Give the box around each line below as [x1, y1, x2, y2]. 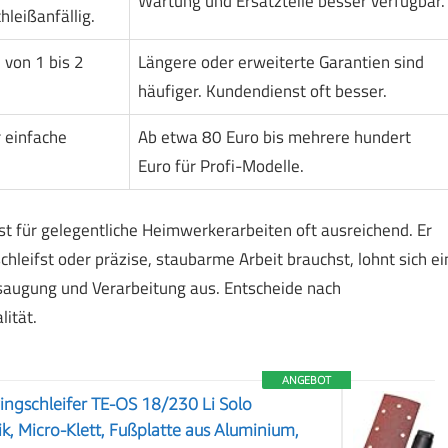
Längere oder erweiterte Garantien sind [137, 49, 424, 76]
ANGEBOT [282, 372, 332, 386]
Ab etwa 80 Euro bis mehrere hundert [137, 124, 411, 151]
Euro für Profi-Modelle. [137, 153, 304, 180]
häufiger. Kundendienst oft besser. [137, 78, 387, 105]
